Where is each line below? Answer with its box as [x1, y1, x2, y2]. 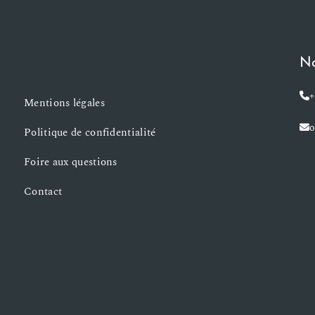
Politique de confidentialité [24, 124, 156, 141]
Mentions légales [24, 95, 105, 111]
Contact [24, 184, 63, 200]
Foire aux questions [24, 154, 117, 170]
